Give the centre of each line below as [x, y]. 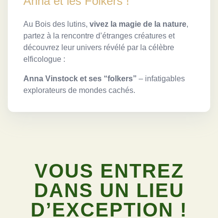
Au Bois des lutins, [56, 24]
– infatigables [161, 78]
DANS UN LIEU [109, 190]
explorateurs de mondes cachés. [79, 90]
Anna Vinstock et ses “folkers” [80, 78]
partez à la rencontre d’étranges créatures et [99, 36]
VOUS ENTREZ [109, 171]
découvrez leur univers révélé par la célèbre [99, 47]
